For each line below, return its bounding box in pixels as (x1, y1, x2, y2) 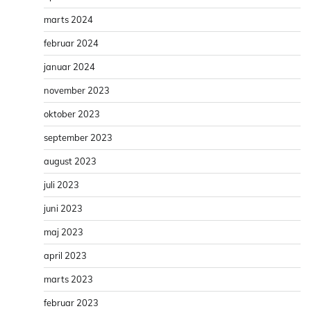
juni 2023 (44, 202, 83, 214)
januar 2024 (44, 60, 95, 72)
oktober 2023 (44, 108, 100, 119)
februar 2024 (44, 37, 99, 49)
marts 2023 (44, 273, 93, 285)
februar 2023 (44, 296, 99, 308)
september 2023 (44, 131, 112, 143)
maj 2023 (44, 226, 83, 237)
